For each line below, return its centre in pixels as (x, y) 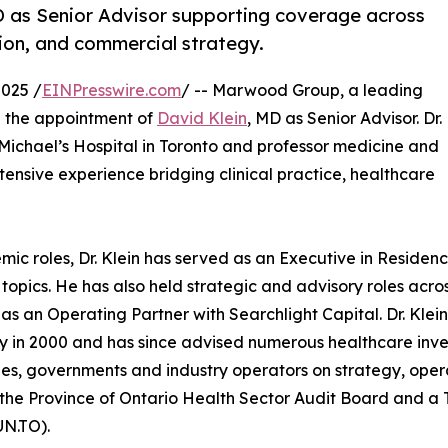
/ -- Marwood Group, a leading (302, 90)
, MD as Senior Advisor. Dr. (344, 118)
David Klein (202, 118)
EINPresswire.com (111, 90)
